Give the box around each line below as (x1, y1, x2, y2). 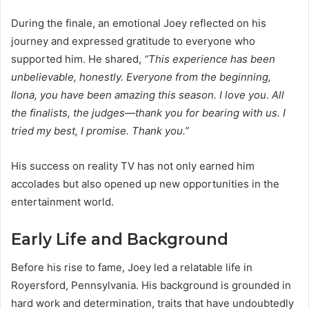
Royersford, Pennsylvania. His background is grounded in (11, 278, 291, 292)
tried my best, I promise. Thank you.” (11, 124, 189, 138)
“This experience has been (144, 52, 275, 66)
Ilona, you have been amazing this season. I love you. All (11, 88, 284, 102)
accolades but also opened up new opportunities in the (11, 177, 279, 191)
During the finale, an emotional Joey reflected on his (11, 17, 266, 30)
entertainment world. (11, 195, 114, 209)
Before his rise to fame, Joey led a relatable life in (11, 260, 252, 274)
